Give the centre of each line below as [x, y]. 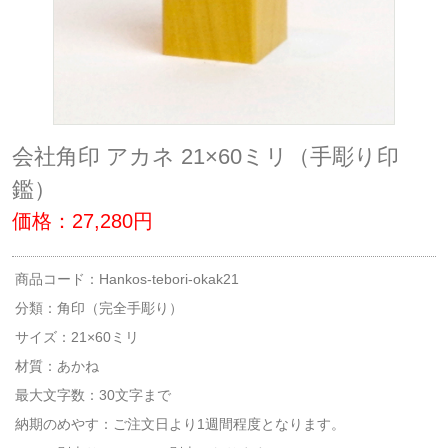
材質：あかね [57, 365]
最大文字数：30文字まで [93, 394]
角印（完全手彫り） [120, 307]
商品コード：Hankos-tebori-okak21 [127, 278]
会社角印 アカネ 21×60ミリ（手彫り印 [205, 156]
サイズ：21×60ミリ [77, 336]
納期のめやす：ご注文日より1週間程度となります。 [180, 423]
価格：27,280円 [82, 220]
